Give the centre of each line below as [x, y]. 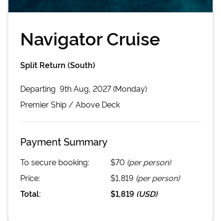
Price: [30, 177]
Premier [35, 104]
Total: [31, 193]
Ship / [62, 104]
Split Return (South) [58, 64]
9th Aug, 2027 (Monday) [103, 88]
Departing [39, 88]
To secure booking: [55, 162]
